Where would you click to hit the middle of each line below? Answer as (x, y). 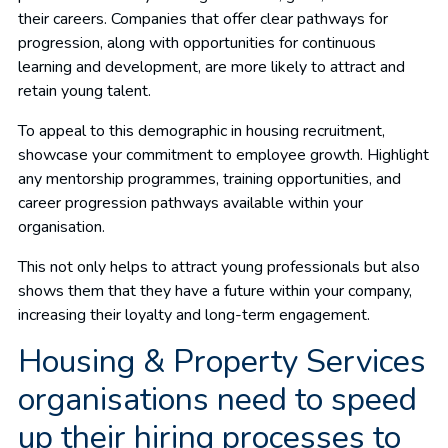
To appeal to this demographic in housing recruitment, (201, 130)
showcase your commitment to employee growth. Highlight (223, 154)
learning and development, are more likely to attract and (211, 66)
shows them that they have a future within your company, (215, 290)
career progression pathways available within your (190, 202)
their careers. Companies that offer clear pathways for (203, 18)
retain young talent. (84, 90)
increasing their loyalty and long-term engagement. (194, 314)
